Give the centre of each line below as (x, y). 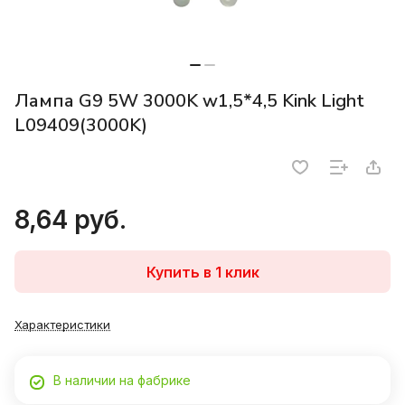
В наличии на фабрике (122, 381)
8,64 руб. (71, 220)
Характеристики (62, 325)
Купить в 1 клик (202, 272)
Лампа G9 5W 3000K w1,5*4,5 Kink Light (189, 101)
